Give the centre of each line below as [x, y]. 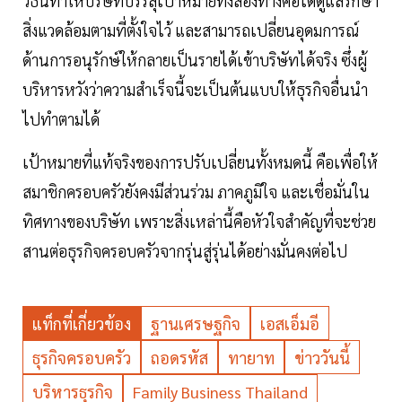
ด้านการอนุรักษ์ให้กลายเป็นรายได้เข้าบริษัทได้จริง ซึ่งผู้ [195, 59]
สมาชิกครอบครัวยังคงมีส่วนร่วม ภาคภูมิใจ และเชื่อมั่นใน [196, 191]
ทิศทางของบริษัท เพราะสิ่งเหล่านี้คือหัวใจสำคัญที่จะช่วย [199, 221]
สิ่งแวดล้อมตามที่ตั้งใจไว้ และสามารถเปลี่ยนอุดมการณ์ [191, 30]
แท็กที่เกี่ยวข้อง [82, 323]
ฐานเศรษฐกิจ [196, 323]
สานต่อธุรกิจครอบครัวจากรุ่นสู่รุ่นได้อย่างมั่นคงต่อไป [185, 250]
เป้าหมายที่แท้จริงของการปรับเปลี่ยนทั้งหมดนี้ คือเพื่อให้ [200, 162]
